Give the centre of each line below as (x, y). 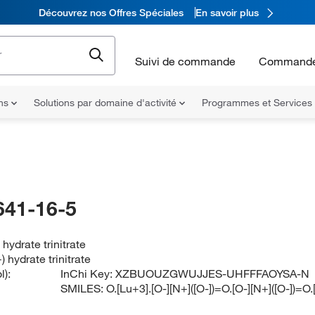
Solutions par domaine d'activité (107, 103)
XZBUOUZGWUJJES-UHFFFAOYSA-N (213, 274)
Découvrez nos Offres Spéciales (111, 12)
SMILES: (84, 288)
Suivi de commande (185, 61)
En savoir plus (227, 12)
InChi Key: (88, 274)
